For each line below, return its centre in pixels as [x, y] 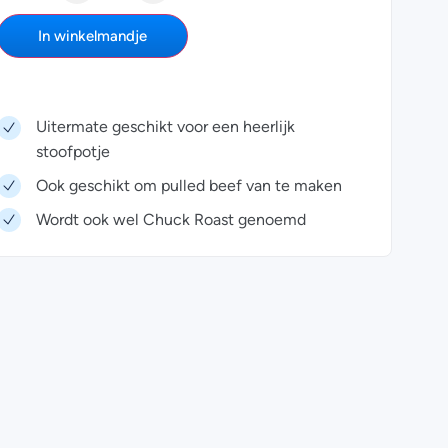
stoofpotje [72, 151]
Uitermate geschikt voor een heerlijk [165, 126]
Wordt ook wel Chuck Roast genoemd [170, 218]
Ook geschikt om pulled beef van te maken [188, 184]
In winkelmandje [92, 35]
